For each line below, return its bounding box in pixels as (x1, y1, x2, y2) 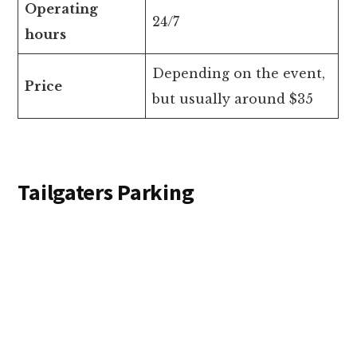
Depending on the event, (152, 65, 326, 82)
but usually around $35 (152, 91, 314, 108)
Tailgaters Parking (18, 178, 199, 207)
